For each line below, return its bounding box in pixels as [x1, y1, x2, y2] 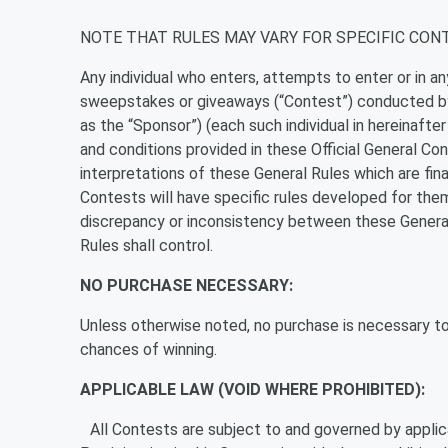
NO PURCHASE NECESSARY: [80, 276, 293, 295]
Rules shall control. [80, 236, 213, 255]
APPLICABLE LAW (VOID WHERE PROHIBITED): [80, 380, 425, 399]
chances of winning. [80, 340, 217, 359]
